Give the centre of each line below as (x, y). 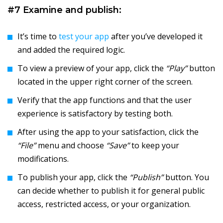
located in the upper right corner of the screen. (105, 82)
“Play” (176, 68)
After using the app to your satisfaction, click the (108, 132)
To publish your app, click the (72, 177)
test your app (84, 37)
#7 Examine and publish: (64, 10)
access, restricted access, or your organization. (104, 204)
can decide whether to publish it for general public (111, 191)
